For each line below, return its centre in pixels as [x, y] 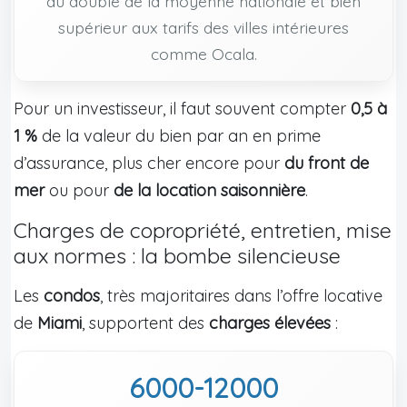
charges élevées [270, 323]
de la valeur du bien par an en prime [179, 135]
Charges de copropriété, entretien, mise [203, 230]
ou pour [79, 190]
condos [72, 295]
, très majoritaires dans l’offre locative [241, 295]
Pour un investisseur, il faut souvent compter [182, 108]
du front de [327, 163]
